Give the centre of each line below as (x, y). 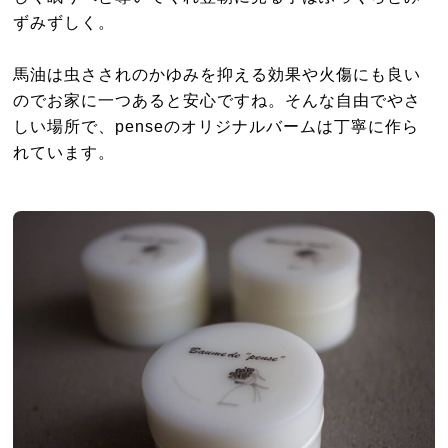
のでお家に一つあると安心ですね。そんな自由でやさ (217, 99)
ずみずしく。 (64, 21)
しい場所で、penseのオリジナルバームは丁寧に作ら (216, 125)
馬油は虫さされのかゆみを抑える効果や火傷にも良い (217, 73)
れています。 (64, 151)
